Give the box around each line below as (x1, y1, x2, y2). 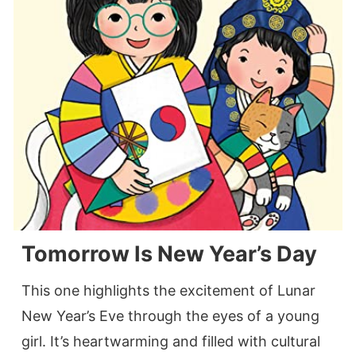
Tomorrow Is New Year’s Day (21, 241, 317, 268)
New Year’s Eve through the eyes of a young (21, 308, 319, 325)
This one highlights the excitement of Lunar (21, 282, 315, 300)
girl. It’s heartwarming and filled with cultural (21, 333, 320, 350)
